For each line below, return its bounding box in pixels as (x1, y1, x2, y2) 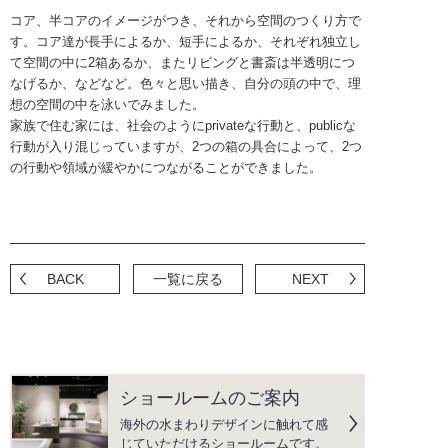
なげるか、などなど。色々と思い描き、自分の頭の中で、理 (10, 76, 361, 91)
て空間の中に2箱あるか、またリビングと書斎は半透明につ (10, 55, 355, 70)
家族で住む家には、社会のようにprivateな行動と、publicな (10, 118, 356, 133)
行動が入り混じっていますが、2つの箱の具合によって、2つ (10, 139, 362, 154)
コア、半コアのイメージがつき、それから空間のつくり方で (10, 13, 361, 28)
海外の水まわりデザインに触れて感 (120, 417, 328, 432)
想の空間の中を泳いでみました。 (10, 97, 205, 112)
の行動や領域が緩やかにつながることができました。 (10, 160, 322, 175)
